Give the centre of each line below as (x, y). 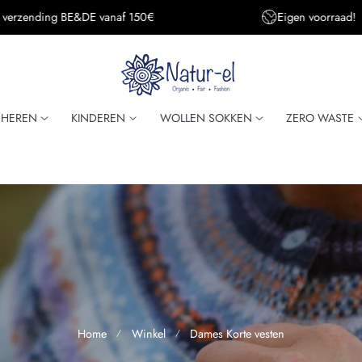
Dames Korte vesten (238, 333)
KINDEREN (99, 118)
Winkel (148, 333)
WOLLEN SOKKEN (206, 118)
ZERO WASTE (320, 118)
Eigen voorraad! (61, 17)
